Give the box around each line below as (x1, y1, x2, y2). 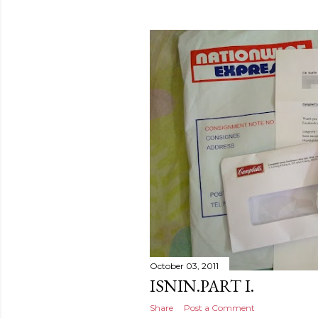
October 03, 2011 (150, 260, 219, 271)
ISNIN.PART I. (150, 274, 254, 297)
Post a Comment (184, 302, 255, 313)
